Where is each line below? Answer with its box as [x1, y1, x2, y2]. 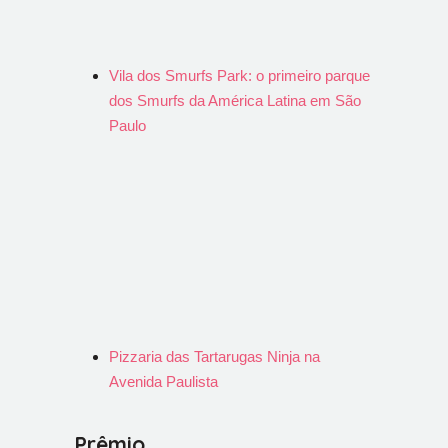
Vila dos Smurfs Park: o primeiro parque [109, 67, 370, 84]
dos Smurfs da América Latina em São [109, 92, 361, 109]
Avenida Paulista [109, 373, 218, 390]
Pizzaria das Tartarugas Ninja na [109, 348, 320, 365]
